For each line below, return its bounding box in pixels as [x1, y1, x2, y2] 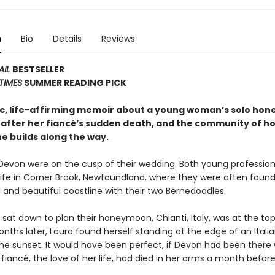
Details [52, 33, 82, 45]
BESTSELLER [12, 63, 64, 76]
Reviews [101, 33, 135, 45]
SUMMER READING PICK [21, 77, 126, 90]
